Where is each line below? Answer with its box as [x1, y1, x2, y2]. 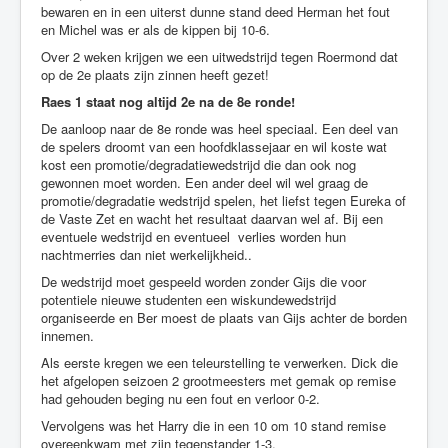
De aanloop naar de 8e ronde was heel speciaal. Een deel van [41, 118, 398, 138]
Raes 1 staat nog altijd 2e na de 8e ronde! [41, 91, 295, 111]
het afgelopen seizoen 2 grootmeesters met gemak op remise [41, 370, 396, 390]
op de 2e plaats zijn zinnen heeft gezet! [41, 64, 269, 84]
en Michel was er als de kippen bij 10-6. [41, 19, 270, 39]
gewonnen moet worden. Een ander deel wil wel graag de [41, 172, 368, 192]
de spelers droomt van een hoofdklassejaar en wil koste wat [41, 136, 387, 156]
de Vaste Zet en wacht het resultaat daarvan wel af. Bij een [41, 208, 383, 228]
